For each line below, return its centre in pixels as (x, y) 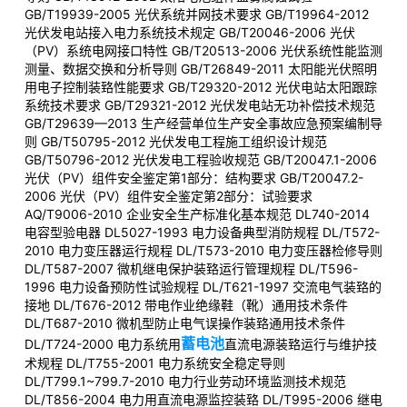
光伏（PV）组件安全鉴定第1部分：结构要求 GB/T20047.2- (194, 178)
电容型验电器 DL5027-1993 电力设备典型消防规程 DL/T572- (202, 232)
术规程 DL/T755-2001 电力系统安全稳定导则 (155, 363)
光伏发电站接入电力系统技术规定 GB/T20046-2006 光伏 (190, 32)
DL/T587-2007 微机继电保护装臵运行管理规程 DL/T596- (191, 268)
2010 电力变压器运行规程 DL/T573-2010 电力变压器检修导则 (203, 250)
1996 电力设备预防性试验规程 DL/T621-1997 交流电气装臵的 (203, 287)
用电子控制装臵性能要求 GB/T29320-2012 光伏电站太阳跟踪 (201, 87)
